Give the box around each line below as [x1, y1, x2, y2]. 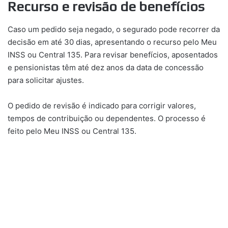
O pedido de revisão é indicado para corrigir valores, [8, 100, 196, 110]
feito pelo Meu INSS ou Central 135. [8, 126, 136, 136]
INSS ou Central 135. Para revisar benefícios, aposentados [8, 49, 218, 60]
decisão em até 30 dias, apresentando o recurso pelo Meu [8, 37, 217, 47]
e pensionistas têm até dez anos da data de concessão [8, 62, 204, 72]
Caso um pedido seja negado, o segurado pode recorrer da [8, 24, 220, 34]
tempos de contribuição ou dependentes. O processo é [8, 113, 206, 123]
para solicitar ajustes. [8, 75, 84, 85]
